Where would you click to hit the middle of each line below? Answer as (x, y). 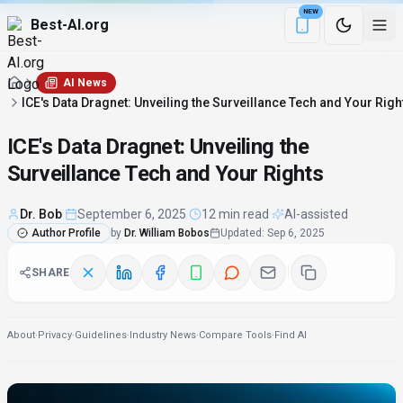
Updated (241, 233)
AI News (85, 83)
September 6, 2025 (132, 214)
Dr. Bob (41, 214)
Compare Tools (235, 335)
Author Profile (66, 233)
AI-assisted (316, 214)
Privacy (55, 335)
